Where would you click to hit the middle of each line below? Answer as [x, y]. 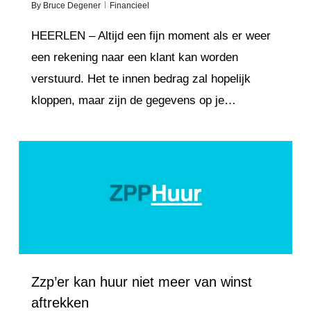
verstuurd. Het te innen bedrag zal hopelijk [141, 79]
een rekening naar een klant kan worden [134, 58]
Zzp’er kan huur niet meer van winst [141, 282]
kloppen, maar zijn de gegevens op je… [133, 101]
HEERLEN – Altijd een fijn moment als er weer [151, 36]
